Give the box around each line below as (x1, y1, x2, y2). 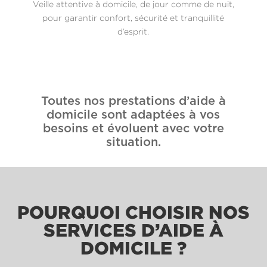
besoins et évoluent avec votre (42, 122, 224, 135)
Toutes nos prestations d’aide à (41, 95, 226, 107)
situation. (105, 136, 161, 148)
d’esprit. (117, 26, 150, 36)
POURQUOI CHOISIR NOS (17, 201, 250, 222)
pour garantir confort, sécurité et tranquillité (42, 13, 225, 22)
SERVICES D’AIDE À (44, 219, 223, 240)
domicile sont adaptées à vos (46, 108, 221, 121)
